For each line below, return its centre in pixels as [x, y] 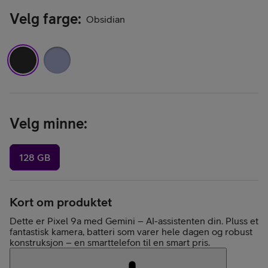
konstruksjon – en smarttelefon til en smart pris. [110, 243]
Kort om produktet [61, 202]
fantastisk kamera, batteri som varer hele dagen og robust [131, 232]
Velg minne [47, 123]
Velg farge [44, 19]
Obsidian [106, 19]
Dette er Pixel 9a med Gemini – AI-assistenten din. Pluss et [134, 221]
